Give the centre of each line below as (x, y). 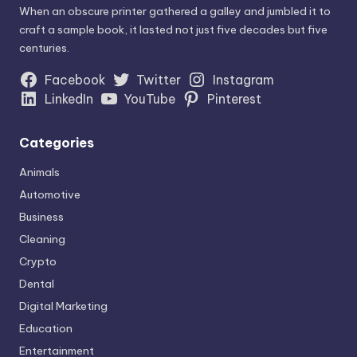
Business (41, 216)
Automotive (50, 194)
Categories (57, 142)
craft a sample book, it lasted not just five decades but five (173, 29)
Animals (39, 172)
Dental (37, 283)
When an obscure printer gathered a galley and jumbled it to (175, 11)
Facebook (75, 79)
